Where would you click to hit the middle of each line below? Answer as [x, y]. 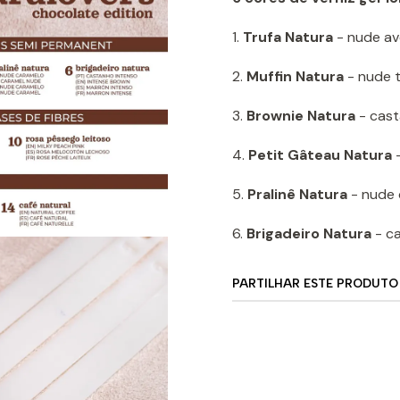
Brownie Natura [301, 116]
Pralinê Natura [297, 194]
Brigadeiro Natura [311, 233]
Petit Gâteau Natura [320, 155]
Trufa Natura [288, 37]
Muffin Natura [295, 76]
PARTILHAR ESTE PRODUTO [315, 283]
